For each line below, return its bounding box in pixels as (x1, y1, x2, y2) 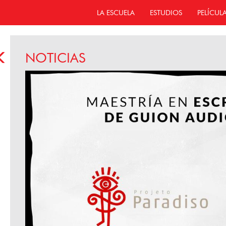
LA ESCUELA (97, 9, 135, 17)
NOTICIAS (25, 50, 86, 66)
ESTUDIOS (150, 9, 182, 17)
